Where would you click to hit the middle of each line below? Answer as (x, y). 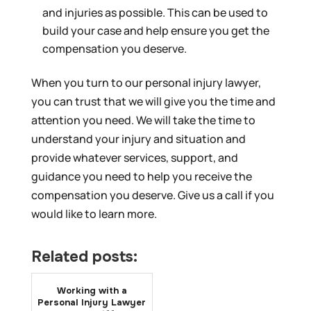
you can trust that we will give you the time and (153, 102)
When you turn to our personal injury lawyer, (146, 83)
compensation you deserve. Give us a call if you (152, 195)
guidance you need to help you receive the (141, 177)
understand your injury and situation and (138, 139)
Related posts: (84, 257)
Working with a (92, 291)
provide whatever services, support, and (134, 158)
